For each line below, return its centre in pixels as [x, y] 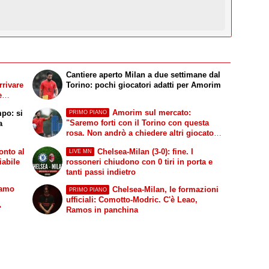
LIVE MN [80, 152]
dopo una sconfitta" [103, 143]
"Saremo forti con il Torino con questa [138, 122]
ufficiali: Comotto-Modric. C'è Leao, [132, 200]
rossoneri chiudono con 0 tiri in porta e [140, 162]
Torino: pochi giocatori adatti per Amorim [144, 85]
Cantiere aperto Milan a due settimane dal [144, 75]
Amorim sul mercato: [151, 112]
